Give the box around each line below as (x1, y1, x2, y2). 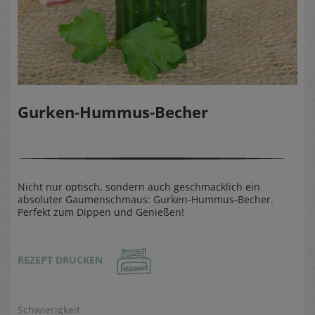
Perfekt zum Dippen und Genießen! (18, 205, 184, 219)
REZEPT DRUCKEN (18, 253, 103, 266)
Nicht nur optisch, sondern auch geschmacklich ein (18, 180, 260, 193)
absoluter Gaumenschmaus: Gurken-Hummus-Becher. (18, 193, 274, 206)
